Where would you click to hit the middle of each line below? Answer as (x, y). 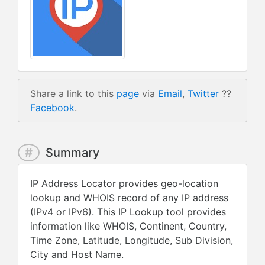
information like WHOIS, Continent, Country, (128, 226)
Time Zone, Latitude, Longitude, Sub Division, (132, 240)
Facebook (52, 108)
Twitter (203, 93)
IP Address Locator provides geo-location (124, 183)
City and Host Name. (77, 254)
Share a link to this (73, 93)
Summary (71, 153)
